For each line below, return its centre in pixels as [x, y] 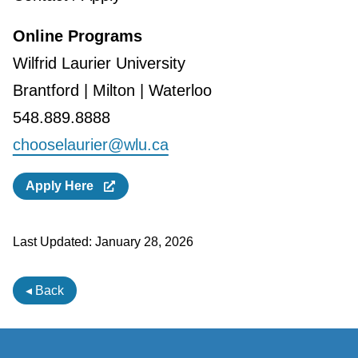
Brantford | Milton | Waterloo [112, 90]
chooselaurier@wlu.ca [90, 144]
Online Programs [77, 36]
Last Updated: [52, 241]
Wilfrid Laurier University [99, 63]
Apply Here [64, 185]
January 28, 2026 [142, 241]
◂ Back [44, 290]
